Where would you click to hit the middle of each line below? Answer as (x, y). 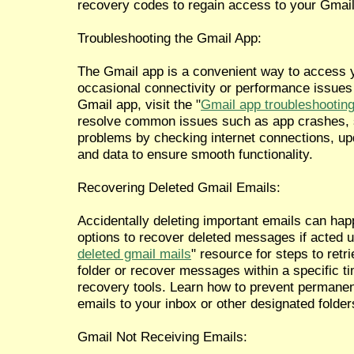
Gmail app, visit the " (139, 104)
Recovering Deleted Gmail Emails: (179, 187)
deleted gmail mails (134, 253)
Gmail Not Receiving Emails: (162, 336)
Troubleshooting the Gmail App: (169, 38)
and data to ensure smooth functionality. (195, 154)
